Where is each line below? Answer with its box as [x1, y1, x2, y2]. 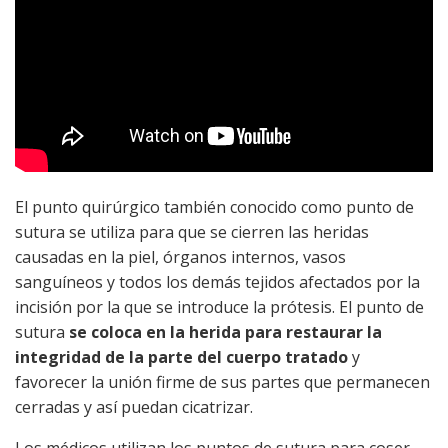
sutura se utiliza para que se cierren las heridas [15, 220, 369, 243]
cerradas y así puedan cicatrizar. [15, 395, 253, 418]
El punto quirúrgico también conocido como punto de [15, 195, 414, 218]
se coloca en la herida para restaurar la [69, 320, 382, 343]
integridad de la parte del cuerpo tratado [15, 345, 348, 368]
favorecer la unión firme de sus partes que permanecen [15, 370, 430, 393]
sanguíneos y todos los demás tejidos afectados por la [15, 270, 420, 293]
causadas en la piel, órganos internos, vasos [15, 245, 346, 268]
